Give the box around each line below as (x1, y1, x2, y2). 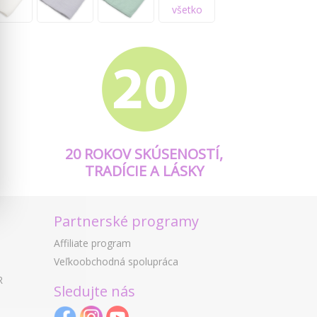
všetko (171, 2, 202, 16)
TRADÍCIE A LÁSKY (84, 161, 204, 181)
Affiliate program (54, 236, 131, 250)
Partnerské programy (54, 212, 199, 231)
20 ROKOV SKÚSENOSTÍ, (65, 144, 223, 164)
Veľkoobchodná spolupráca (54, 255, 178, 269)
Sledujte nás (54, 282, 135, 301)
